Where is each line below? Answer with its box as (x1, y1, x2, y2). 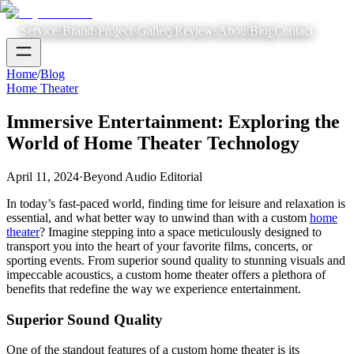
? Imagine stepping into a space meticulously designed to (40, 224, 322, 239)
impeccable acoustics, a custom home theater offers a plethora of (6, 267, 326, 281)
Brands (62, 24, 98, 37)
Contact (274, 24, 313, 37)
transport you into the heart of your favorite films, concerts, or (6, 239, 312, 253)
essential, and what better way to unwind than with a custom (6, 210, 310, 224)
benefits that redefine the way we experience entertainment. (6, 281, 301, 296)
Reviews (175, 24, 218, 37)
